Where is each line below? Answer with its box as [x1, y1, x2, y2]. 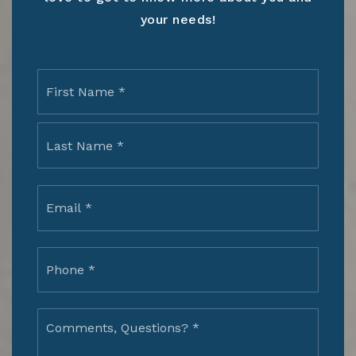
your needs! [140, 11, 216, 27]
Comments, [177, 308, 253, 323]
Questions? [177, 323, 250, 339]
